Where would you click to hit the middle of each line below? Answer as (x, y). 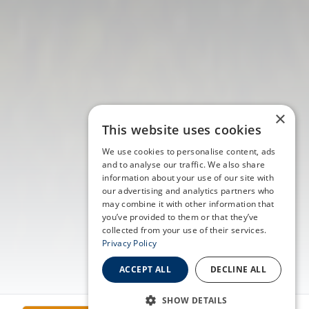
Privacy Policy (130, 243)
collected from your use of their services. (185, 230)
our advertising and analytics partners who (188, 191)
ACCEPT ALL (145, 269)
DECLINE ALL (238, 269)
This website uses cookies (182, 130)
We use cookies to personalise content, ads (189, 151)
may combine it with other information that (188, 204)
